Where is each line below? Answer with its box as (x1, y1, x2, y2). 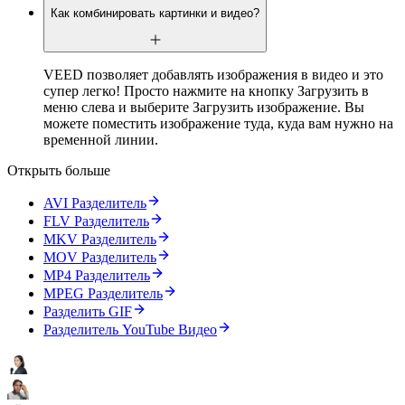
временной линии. (43, 131, 158, 147)
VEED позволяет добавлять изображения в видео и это (43, 66, 383, 82)
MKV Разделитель (43, 231, 156, 247)
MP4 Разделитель (43, 267, 150, 283)
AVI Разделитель (43, 194, 146, 211)
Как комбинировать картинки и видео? (51, 6, 259, 21)
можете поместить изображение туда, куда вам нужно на (43, 115, 393, 131)
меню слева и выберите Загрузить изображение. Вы (43, 99, 364, 115)
